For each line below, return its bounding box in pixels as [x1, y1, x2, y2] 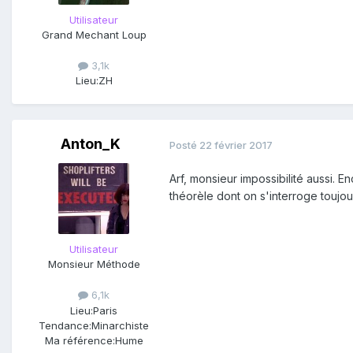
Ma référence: [44, 333, 115, 347]
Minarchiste [91, 318, 149, 332]
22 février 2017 [199, 138, 273, 151]
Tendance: [39, 318, 91, 332]
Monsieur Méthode [47, 258, 140, 271]
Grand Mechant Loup [41, 28, 147, 42]
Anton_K [61, 136, 121, 153]
